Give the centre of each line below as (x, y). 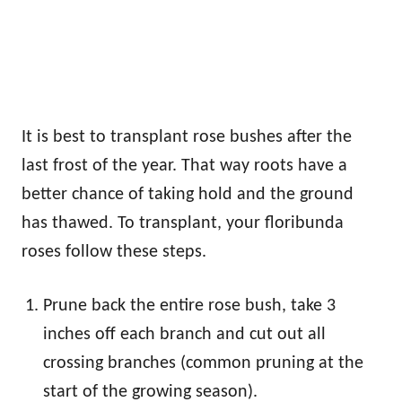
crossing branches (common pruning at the (203, 363)
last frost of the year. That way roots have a (184, 166)
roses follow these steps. (114, 252)
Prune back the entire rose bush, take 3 (189, 306)
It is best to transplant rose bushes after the (187, 137)
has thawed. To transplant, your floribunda (183, 223)
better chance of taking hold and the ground (188, 194)
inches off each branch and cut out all (184, 334)
